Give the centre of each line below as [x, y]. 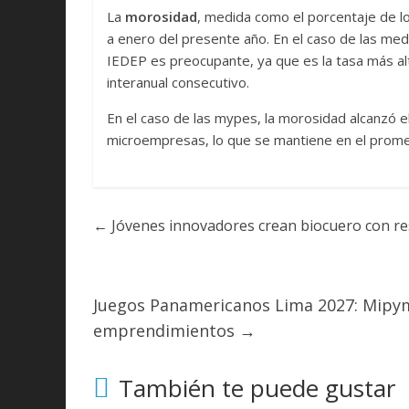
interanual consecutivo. [178, 83]
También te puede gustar [257, 388]
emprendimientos [166, 331]
